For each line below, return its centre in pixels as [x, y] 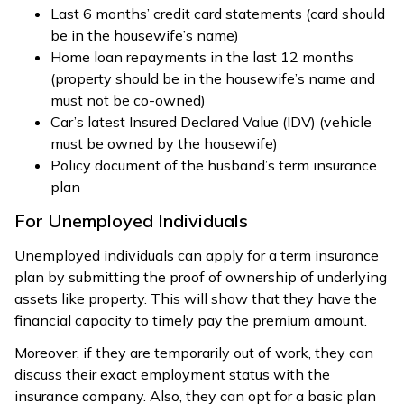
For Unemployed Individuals [131, 220]
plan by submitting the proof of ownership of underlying [201, 276]
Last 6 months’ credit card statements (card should [218, 13]
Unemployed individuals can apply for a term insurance [197, 255]
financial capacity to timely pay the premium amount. [191, 320]
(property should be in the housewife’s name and [213, 78]
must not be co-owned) [128, 100]
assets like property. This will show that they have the [196, 298]
